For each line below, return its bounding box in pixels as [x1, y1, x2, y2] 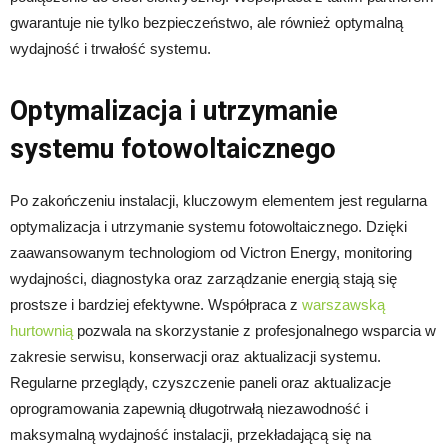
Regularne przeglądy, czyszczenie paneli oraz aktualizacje [10, 374, 391, 392]
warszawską [302, 296, 385, 314]
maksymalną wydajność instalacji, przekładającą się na [10, 426, 371, 444]
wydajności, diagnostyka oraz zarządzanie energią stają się [10, 270, 397, 288]
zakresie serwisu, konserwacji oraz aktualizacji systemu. [10, 348, 381, 366]
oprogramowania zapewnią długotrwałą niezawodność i [10, 400, 368, 418]
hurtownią [10, 322, 73, 340]
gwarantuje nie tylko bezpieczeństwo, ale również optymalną [10, 14, 403, 32]
